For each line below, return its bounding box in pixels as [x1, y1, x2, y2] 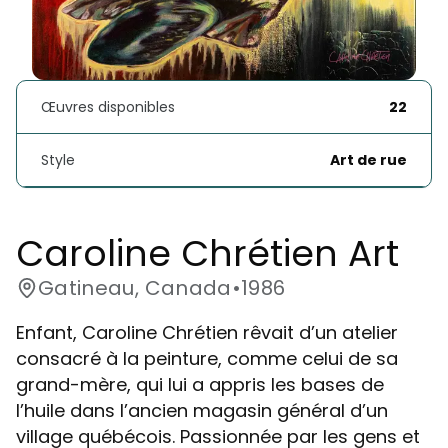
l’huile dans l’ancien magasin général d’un [16, 398, 388, 424]
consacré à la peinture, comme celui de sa [16, 346, 398, 372]
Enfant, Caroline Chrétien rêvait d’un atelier [16, 320, 398, 346]
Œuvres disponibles [41, 97, 175, 118]
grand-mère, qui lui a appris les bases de [16, 372, 384, 398]
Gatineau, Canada [38, 274, 232, 303]
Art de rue [330, 150, 407, 171]
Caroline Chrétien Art [16, 228, 409, 280]
